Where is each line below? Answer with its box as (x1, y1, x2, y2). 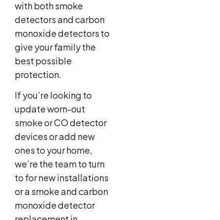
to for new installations (15, 172, 109, 184)
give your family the (15, 41, 96, 53)
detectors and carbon (15, 13, 105, 25)
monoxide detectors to (15, 27, 110, 39)
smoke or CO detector (15, 117, 107, 129)
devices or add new (15, 131, 95, 142)
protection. (15, 68, 61, 80)
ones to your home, (15, 144, 92, 156)
